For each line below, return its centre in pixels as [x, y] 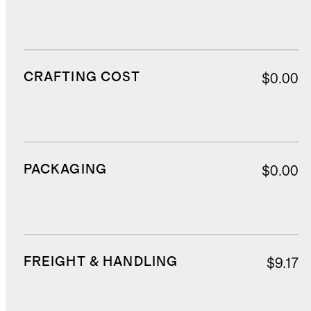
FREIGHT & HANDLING [101, 262]
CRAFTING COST [82, 78]
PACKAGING [65, 170]
